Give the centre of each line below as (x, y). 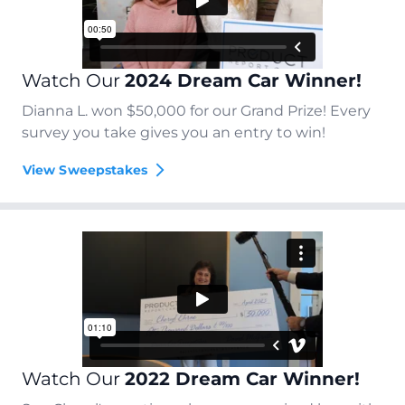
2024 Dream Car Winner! (243, 80)
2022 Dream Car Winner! (242, 378)
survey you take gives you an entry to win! (174, 132)
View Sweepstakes (85, 170)
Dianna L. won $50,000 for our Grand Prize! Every (196, 110)
